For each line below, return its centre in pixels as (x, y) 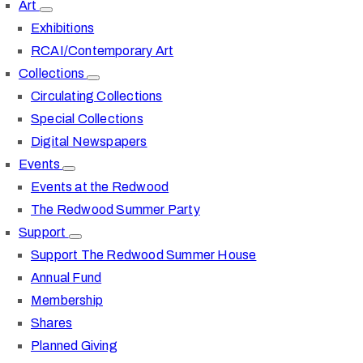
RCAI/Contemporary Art (102, 50)
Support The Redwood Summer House (144, 254)
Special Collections (87, 118)
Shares (52, 322)
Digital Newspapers (89, 141)
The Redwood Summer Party (115, 209)
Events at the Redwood (100, 186)
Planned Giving (74, 345)
